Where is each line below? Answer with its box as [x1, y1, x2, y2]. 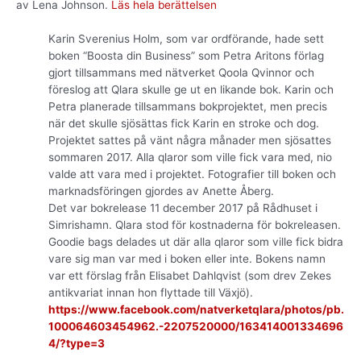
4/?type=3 [48, 337, 105, 351]
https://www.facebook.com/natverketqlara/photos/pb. [48, 303, 344, 317]
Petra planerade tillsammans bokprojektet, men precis [48, 100, 327, 114]
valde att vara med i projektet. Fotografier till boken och [48, 168, 336, 181]
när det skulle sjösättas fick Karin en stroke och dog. [48, 117, 319, 131]
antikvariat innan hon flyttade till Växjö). [48, 286, 253, 300]
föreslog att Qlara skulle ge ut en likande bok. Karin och [48, 83, 334, 97]
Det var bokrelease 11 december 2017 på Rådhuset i [48, 201, 317, 215]
